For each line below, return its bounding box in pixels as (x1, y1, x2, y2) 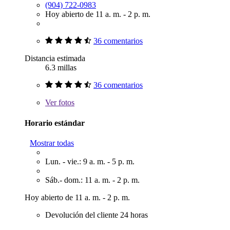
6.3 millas (45, 63, 76, 72)
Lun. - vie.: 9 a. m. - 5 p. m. (45, 157, 135, 166)
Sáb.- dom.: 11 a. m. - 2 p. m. (45, 176, 140, 184)
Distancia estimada (25, 54, 85, 63)
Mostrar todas (30, 139, 74, 147)
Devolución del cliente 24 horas (45, 210, 148, 219)
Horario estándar (25, 118, 85, 127)
